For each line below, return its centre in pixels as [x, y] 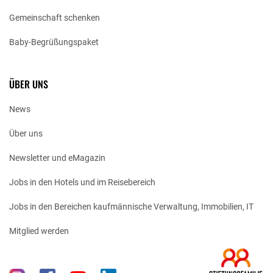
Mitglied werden [39, 231]
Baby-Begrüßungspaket [54, 42]
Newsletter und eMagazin [57, 158]
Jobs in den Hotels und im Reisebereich [82, 183]
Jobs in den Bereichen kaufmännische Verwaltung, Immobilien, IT [131, 207]
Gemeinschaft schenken [55, 18]
